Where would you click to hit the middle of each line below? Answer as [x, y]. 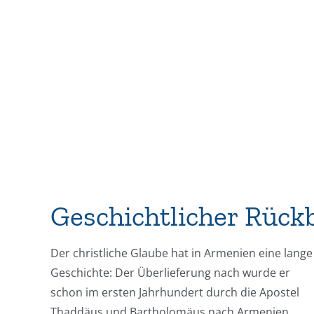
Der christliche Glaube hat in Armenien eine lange [181, 253]
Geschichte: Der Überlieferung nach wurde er [170, 273]
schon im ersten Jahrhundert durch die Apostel [175, 292]
